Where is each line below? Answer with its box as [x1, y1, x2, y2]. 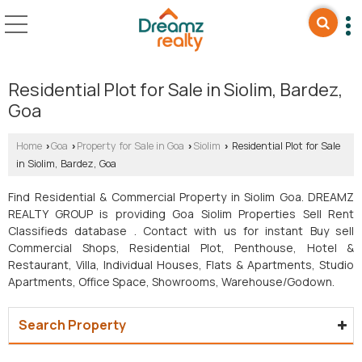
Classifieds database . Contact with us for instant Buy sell [8, 222, 354, 238]
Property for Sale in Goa [77, 138, 184, 153]
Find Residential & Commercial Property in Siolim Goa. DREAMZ [8, 188, 354, 204]
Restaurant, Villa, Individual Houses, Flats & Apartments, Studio [8, 256, 354, 272]
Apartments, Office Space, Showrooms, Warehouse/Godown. [8, 273, 335, 289]
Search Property [19, 315, 126, 334]
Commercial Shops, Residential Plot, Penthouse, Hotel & [8, 239, 354, 255]
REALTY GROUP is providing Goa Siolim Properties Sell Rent [8, 205, 354, 221]
